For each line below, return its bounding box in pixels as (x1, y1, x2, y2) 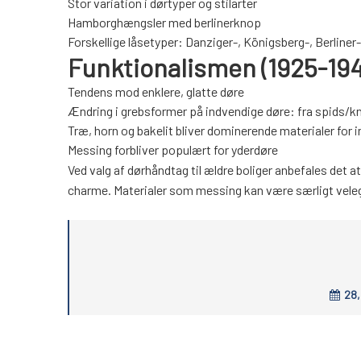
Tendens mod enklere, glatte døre (68, 84, 244, 100)
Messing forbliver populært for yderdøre (68, 142, 278, 158)
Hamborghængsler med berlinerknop (68, 15, 261, 31)
